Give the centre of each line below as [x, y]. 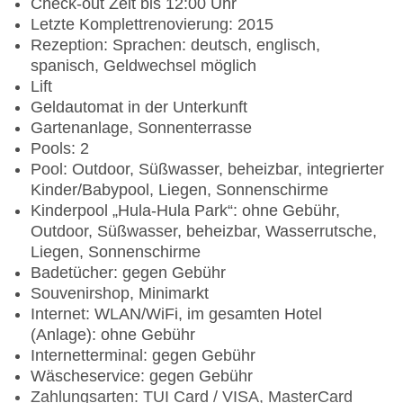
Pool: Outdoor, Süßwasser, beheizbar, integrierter [207, 170]
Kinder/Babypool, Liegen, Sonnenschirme [179, 190]
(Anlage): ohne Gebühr [113, 335]
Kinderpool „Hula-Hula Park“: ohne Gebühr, [185, 211]
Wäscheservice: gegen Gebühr [142, 376]
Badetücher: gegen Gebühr [128, 273]
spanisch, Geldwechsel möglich [143, 66]
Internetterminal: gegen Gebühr [143, 356]
